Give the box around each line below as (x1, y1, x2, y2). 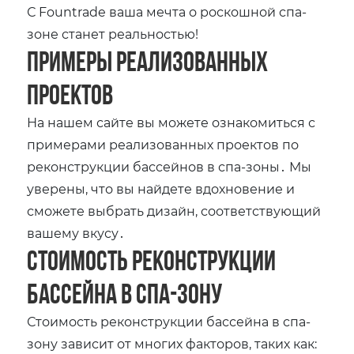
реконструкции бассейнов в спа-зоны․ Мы (27, 158, 312, 175)
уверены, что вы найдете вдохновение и (27, 180, 296, 198)
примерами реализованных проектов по (27, 136, 299, 153)
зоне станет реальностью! (27, 25, 199, 43)
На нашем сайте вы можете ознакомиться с (27, 114, 316, 131)
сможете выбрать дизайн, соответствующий (27, 202, 322, 220)
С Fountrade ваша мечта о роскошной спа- (27, 3, 307, 21)
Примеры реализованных (27, 47, 269, 77)
